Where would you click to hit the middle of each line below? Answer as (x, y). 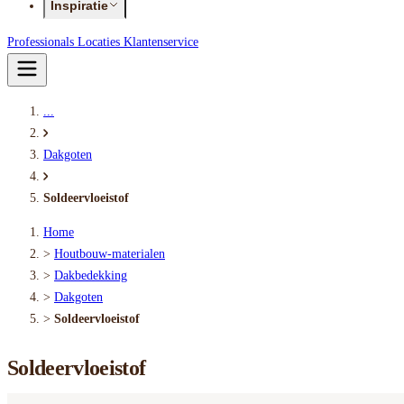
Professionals (42, 42)
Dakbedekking (91, 275)
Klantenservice (161, 42)
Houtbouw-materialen (110, 254)
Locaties (101, 42)
